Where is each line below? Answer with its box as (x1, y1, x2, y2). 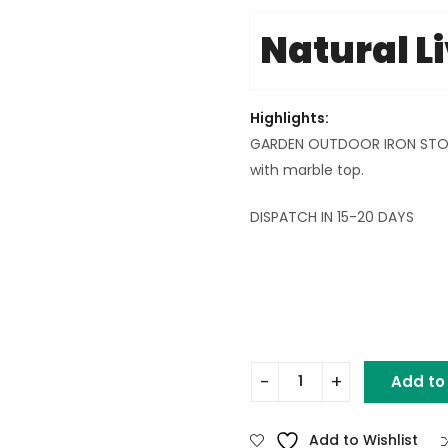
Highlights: (250, 107, 329, 128)
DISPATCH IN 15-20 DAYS (250, 206, 414, 227)
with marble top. (250, 159, 364, 180)
